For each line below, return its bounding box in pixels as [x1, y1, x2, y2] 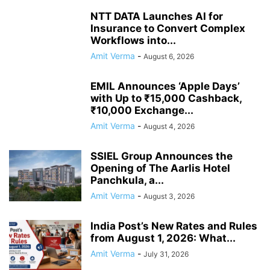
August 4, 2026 [143, 122, 195, 131]
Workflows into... [90, 34, 176, 47]
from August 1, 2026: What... [90, 232, 236, 245]
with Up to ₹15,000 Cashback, [90, 92, 242, 105]
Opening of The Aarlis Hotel [90, 162, 230, 175]
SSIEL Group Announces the [90, 150, 233, 163]
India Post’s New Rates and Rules [90, 220, 257, 233]
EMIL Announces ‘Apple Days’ [90, 80, 240, 93]
